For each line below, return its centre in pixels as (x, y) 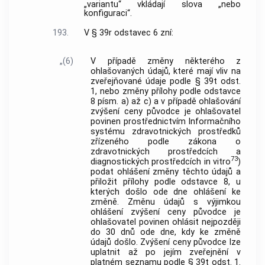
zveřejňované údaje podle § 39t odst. (166, 81)
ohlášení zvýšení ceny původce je (166, 212)
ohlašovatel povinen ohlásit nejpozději (166, 222)
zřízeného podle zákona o (166, 141)
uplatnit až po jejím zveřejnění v (166, 252)
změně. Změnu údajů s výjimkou (166, 202)
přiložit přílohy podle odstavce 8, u (166, 182)
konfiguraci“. (108, 13)
